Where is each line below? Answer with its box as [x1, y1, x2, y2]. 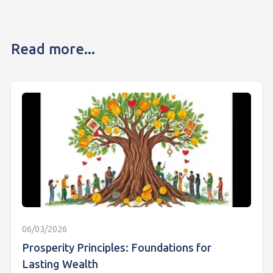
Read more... [11, 41, 95, 58]
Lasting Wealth [22, 258, 98, 272]
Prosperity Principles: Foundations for [22, 241, 211, 255]
